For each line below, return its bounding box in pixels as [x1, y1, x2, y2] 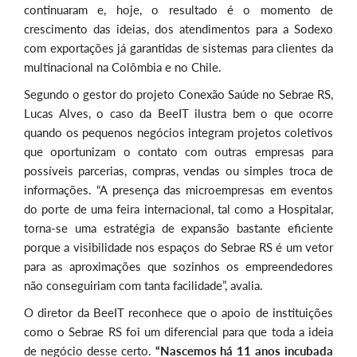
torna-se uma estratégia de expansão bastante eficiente [24, 220, 333, 235]
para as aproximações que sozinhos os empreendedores [24, 258, 333, 273]
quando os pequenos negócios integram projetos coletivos [24, 124, 333, 139]
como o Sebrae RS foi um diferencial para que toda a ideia [24, 324, 333, 339]
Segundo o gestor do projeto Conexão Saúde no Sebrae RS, [24, 86, 333, 101]
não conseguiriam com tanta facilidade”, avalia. [24, 277, 263, 292]
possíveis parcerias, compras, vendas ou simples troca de [24, 163, 333, 178]
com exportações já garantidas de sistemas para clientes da [24, 40, 333, 55]
